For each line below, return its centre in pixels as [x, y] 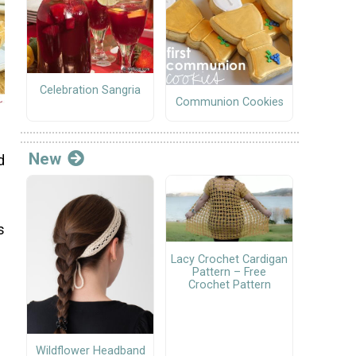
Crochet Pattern [229, 284]
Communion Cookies [229, 103]
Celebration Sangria [90, 91]
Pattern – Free [229, 272]
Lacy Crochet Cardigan [229, 259]
